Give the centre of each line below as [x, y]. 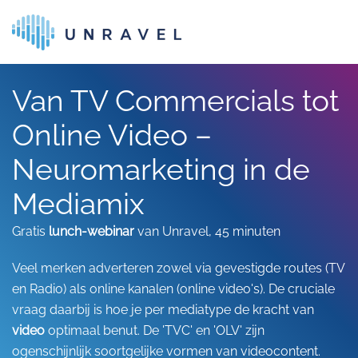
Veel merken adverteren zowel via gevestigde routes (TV [178, 268]
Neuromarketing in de [161, 170]
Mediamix [78, 204]
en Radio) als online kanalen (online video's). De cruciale [173, 289]
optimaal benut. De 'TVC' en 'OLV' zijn [155, 330]
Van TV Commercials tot [175, 101]
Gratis [30, 231]
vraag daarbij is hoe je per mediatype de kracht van [163, 310]
